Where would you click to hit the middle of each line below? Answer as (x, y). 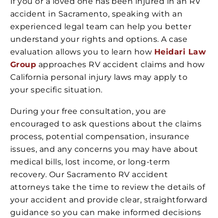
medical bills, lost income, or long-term (90, 162)
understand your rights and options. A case (99, 39)
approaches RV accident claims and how (120, 65)
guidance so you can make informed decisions (106, 212)
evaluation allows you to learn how (82, 52)
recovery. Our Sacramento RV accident (89, 174)
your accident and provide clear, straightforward (109, 200)
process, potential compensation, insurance (100, 136)
